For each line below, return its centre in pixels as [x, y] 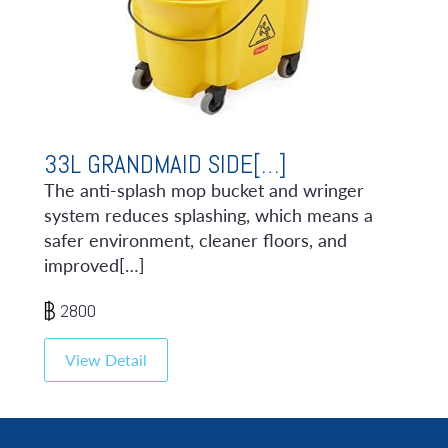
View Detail [106, 359]
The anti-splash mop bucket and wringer [204, 190]
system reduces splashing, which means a [208, 215]
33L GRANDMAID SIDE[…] [165, 164]
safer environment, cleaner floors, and [195, 240]
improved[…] [94, 265]
